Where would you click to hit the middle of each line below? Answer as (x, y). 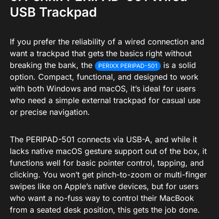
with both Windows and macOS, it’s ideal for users (103, 88)
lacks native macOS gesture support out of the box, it (108, 151)
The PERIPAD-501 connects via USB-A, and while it (103, 139)
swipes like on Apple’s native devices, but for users (104, 186)
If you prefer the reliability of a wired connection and (107, 41)
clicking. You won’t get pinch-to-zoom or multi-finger (108, 174)
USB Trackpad (53, 12)
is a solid (179, 65)
